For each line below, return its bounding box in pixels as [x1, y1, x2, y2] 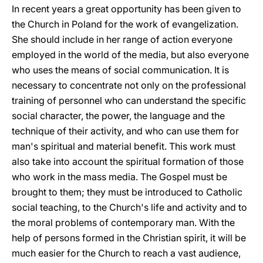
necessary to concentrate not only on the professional [12, 79, 246, 91]
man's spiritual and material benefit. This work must [12, 140, 235, 152]
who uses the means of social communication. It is [12, 64, 229, 76]
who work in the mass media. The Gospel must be [12, 171, 227, 183]
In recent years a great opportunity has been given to [12, 3, 241, 15]
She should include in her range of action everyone [12, 33, 232, 45]
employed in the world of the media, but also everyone [12, 49, 249, 60]
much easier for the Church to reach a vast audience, [12, 247, 241, 259]
